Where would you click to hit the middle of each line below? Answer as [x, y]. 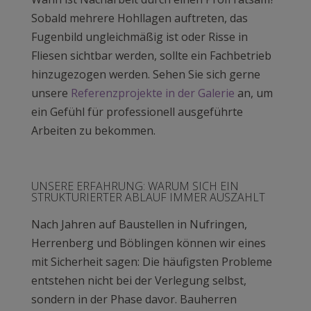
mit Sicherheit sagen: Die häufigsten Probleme [151, 261]
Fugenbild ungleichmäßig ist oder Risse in [139, 36]
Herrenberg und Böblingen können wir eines [148, 243]
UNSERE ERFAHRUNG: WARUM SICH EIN [135, 186]
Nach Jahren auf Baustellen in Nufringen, [139, 224]
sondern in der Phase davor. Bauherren [134, 299]
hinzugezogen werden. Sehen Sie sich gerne [145, 74]
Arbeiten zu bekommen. [93, 130]
